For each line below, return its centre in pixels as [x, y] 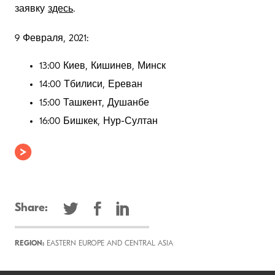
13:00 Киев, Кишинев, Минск [103, 67]
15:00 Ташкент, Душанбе [94, 103]
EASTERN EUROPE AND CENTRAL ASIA [109, 244]
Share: [31, 209]
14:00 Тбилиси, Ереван [91, 85]
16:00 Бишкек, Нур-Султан [99, 122]
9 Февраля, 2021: [52, 39]
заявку [31, 10]
